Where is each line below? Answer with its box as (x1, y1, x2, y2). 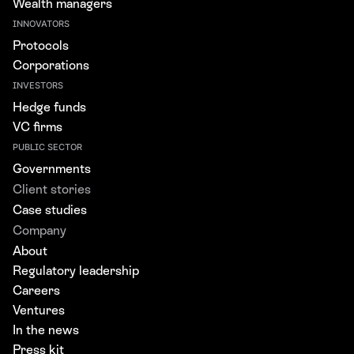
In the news (13, 322, 79, 337)
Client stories (13, 181, 91, 197)
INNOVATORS (13, 18, 70, 29)
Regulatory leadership (13, 262, 139, 278)
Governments (13, 160, 91, 176)
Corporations (13, 57, 89, 73)
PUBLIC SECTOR (13, 141, 82, 153)
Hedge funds (13, 99, 86, 115)
